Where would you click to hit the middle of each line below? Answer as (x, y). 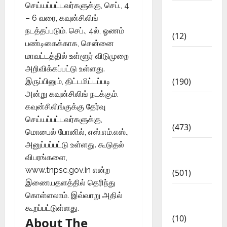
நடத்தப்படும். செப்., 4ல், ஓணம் (75, 30)
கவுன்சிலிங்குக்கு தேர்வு (65, 106)
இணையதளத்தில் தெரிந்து (70, 182)
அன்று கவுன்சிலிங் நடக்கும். (72, 94)
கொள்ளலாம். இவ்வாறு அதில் (74, 195)
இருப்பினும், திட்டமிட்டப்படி (68, 81)
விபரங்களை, (46, 157)
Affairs (185, 23)
